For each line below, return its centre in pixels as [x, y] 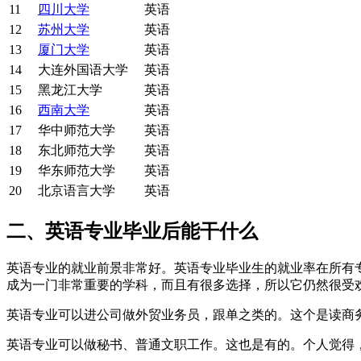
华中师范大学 [77, 130]
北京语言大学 [77, 190]
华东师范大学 [77, 170]
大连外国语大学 [83, 69]
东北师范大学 [77, 150]
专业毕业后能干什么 [171, 231]
